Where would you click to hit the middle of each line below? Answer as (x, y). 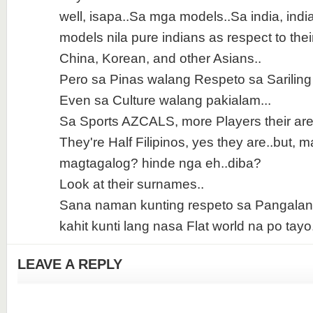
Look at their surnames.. (131, 184)
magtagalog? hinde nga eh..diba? (160, 163)
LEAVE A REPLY (70, 264)
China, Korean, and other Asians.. (160, 58)
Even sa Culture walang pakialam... (165, 100)
